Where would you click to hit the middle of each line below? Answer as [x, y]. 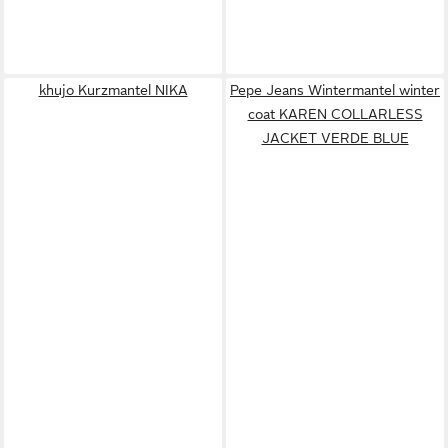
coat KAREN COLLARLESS [335, 113]
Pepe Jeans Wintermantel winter [335, 89]
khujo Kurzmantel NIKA [113, 89]
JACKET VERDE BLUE [335, 137]
